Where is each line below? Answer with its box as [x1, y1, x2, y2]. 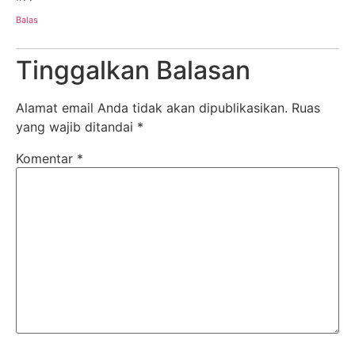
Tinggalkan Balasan [16, 55, 250, 86]
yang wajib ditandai [16, 119, 137, 136]
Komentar [16, 151, 77, 167]
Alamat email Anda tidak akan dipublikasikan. [16, 100, 288, 116]
